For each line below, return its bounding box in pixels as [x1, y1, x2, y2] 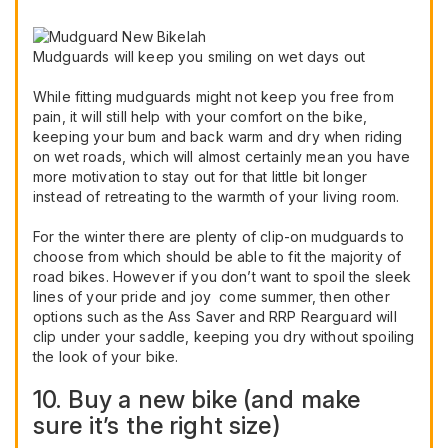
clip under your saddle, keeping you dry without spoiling [33, 327, 415, 345]
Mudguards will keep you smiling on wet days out [33, 47, 366, 65]
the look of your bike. [33, 347, 179, 365]
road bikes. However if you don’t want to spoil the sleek [33, 267, 412, 285]
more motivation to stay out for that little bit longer [33, 167, 368, 185]
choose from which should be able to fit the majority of [33, 247, 402, 265]
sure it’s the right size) [33, 410, 281, 440]
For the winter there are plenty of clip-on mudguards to [33, 227, 405, 245]
